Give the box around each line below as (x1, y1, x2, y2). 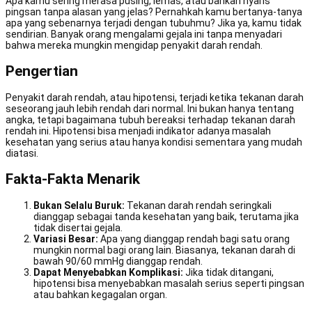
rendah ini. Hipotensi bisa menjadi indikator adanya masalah (6, 125, 271, 136)
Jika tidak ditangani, (183, 266, 274, 278)
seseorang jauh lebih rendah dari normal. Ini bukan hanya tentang (6, 102, 294, 114)
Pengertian (6, 63, 78, 80)
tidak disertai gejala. (33, 221, 123, 233)
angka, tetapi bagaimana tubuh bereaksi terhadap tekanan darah (6, 114, 295, 125)
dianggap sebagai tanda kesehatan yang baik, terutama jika (33, 210, 299, 222)
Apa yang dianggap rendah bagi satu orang (98, 233, 290, 244)
